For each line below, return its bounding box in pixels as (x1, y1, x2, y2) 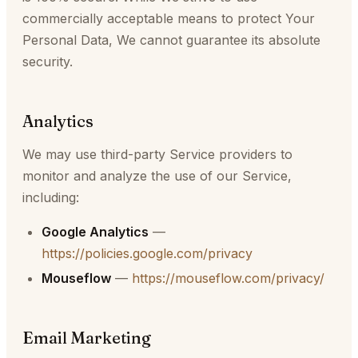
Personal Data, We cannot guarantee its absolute (22, 32, 320, 48)
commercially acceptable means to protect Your (22, 10, 315, 26)
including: (22, 189, 79, 205)
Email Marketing (22, 328, 151, 348)
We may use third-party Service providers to (22, 146, 292, 162)
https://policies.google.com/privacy (42, 245, 253, 261)
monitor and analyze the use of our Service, (22, 168, 292, 184)
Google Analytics (42, 224, 149, 240)
